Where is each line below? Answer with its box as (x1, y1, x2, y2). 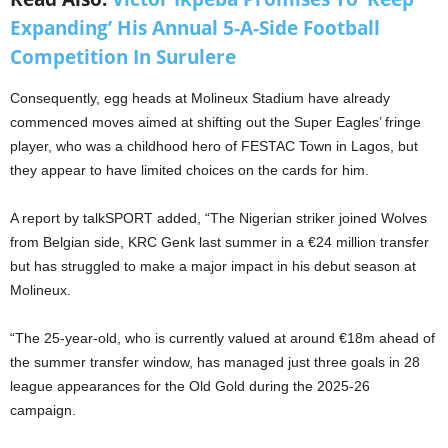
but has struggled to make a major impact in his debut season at (10, 258, 416, 275)
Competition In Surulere (10, 44, 236, 71)
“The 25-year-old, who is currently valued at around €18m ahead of (10, 330, 435, 347)
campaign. (10, 402, 76, 419)
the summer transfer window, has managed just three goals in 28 (10, 354, 420, 371)
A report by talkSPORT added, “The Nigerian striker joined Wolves (10, 210, 427, 227)
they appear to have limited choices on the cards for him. (10, 162, 369, 179)
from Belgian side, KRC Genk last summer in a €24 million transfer (10, 234, 429, 251)
